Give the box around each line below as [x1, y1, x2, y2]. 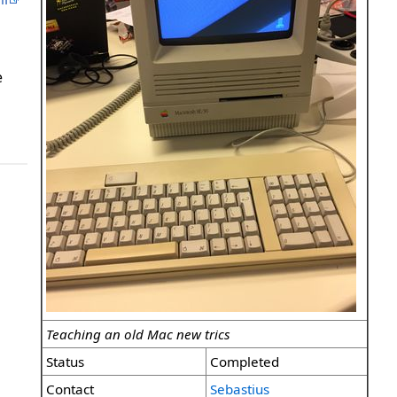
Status [46, 353, 84, 371]
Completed [210, 353, 279, 371]
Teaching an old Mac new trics [46, 325, 230, 344]
